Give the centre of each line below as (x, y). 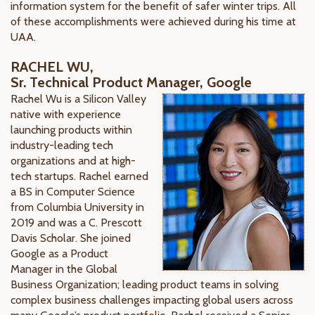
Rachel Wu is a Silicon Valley (78, 99)
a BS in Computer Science (73, 192)
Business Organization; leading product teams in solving (144, 284)
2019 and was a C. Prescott (76, 223)
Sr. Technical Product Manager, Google (131, 82)
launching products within (71, 130)
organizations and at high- (73, 161)
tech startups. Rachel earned (79, 176)
